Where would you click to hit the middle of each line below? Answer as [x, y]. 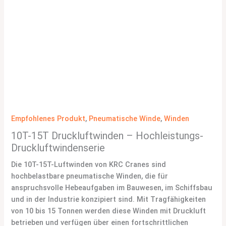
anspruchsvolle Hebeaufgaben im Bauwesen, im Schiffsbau [112, 187]
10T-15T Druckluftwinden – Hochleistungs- [107, 135]
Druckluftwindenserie [58, 148]
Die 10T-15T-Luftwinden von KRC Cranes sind [89, 164]
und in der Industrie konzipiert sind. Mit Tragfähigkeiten [109, 199]
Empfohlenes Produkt [48, 119]
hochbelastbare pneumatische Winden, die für [90, 176]
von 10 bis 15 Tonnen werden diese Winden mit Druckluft [109, 211]
